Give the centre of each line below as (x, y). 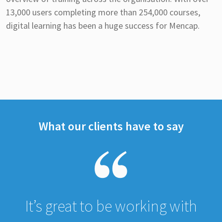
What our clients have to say (111, 126)
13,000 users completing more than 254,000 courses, (103, 12)
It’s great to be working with (111, 206)
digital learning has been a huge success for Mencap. (103, 25)
